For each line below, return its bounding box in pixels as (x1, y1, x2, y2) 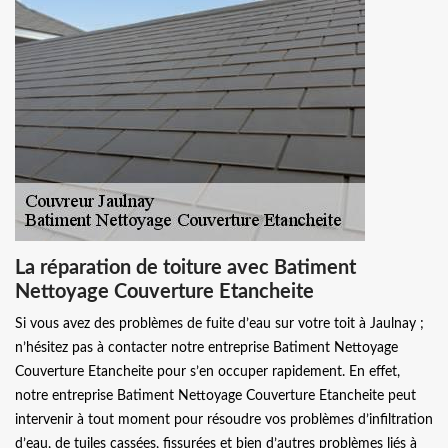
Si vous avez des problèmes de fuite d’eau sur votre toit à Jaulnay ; (15, 316, 424, 331)
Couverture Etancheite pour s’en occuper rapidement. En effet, (15, 364, 400, 379)
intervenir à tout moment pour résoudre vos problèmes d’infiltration (15, 412, 433, 427)
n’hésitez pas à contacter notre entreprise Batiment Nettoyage (15, 340, 398, 355)
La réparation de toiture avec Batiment (15, 257, 356, 278)
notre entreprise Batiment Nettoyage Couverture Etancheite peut (15, 388, 416, 403)
